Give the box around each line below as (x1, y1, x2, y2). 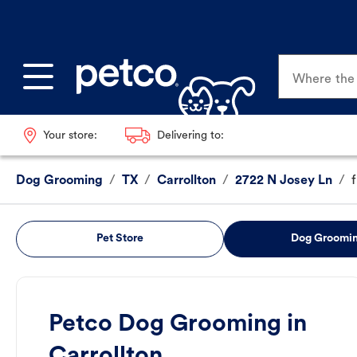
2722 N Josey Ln (235, 175, 332, 188)
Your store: (42, 129, 97, 142)
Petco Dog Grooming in (49, 312, 307, 338)
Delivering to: (156, 129, 224, 142)
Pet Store (96, 233, 143, 245)
